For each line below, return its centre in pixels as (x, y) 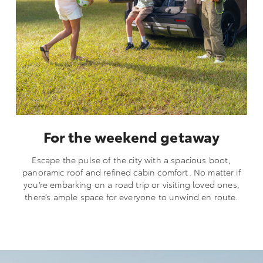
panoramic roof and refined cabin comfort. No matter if (131, 172)
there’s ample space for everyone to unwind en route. (131, 196)
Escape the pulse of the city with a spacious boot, (131, 159)
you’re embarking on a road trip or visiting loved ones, (131, 184)
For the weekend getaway (131, 136)
